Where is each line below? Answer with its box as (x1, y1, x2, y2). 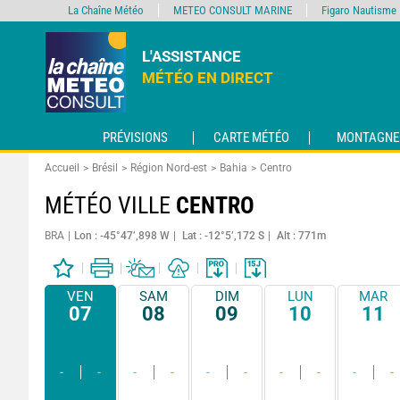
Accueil (45, 162, 79, 174)
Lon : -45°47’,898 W (74, 229, 170, 242)
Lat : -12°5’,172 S (182, 229, 264, 242)
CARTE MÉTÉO (213, 129, 289, 146)
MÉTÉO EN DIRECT (142, 69, 273, 87)
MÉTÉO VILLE (45, 192, 176, 219)
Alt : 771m (277, 229, 326, 242)
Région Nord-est (130, 162, 207, 174)
